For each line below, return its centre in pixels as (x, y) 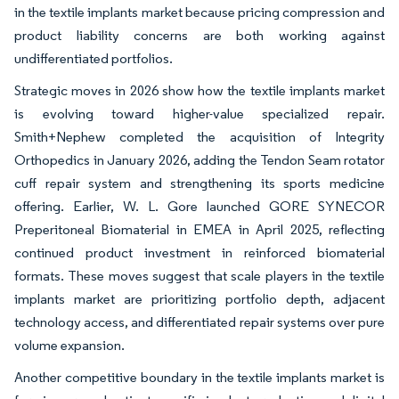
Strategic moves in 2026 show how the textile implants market (199, 90)
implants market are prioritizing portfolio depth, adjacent (199, 298)
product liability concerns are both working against (199, 35)
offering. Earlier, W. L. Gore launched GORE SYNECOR (199, 206)
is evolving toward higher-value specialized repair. (199, 113)
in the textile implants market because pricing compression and (199, 12)
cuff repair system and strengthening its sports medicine (199, 183)
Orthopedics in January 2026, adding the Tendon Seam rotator (199, 159)
